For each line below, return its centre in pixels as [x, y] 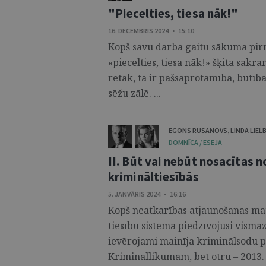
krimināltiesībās [153, 177]
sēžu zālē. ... [134, 93]
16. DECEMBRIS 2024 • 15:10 [151, 31]
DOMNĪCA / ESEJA [195, 142]
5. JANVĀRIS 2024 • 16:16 [147, 194]
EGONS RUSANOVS [198, 130]
